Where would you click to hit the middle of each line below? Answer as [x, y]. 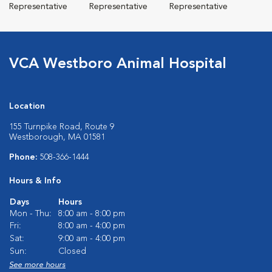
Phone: [25, 157]
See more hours [37, 265]
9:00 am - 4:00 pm [92, 238]
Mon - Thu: [31, 213]
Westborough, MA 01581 [57, 137]
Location [27, 106]
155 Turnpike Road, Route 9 [62, 127]
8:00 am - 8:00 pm [92, 213]
